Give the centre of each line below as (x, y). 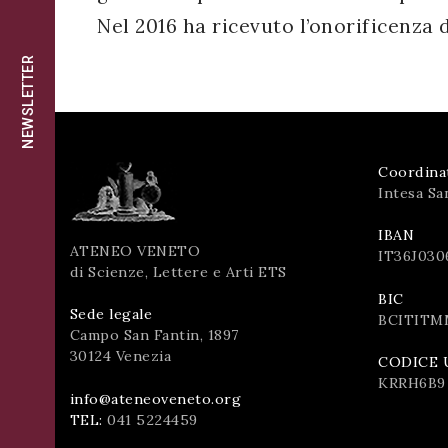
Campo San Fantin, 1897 (154, 335)
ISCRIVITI (78, 32)
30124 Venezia (120, 356)
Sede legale (110, 314)
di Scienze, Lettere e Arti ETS (178, 271)
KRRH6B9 (412, 382)
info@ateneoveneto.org (155, 398)
